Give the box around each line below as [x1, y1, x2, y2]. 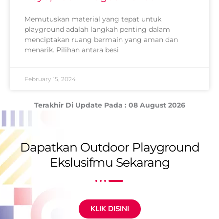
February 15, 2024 [24, 75, 76, 83]
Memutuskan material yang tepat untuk [24, 14, 161, 23]
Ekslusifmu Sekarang [49, 154, 170, 170]
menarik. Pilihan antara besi [24, 45, 119, 54]
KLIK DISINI [90, 203, 129, 214]
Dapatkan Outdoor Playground [20, 139, 199, 154]
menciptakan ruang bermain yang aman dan [24, 35, 178, 44]
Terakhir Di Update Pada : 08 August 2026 [34, 100, 185, 109]
